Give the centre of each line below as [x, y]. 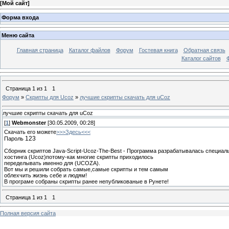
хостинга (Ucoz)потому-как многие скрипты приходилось [79, 157]
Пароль [15, 139]
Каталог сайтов [201, 59]
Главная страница [40, 50]
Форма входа [20, 17]
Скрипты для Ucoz [50, 97]
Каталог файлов [89, 50]
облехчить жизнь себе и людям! [45, 175]
